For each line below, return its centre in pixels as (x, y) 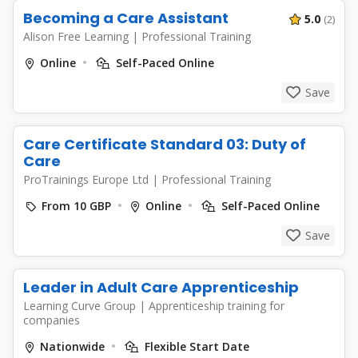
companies (52, 320)
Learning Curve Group (81, 306)
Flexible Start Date (195, 346)
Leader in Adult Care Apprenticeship (161, 287)
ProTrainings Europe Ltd (88, 179)
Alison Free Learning (78, 36)
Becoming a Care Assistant (126, 18)
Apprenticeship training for (217, 306)
